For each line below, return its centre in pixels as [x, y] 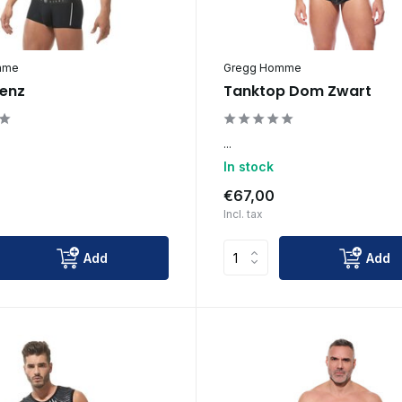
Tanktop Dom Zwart [297, 91]
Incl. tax [243, 214]
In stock [248, 166]
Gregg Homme [262, 67]
